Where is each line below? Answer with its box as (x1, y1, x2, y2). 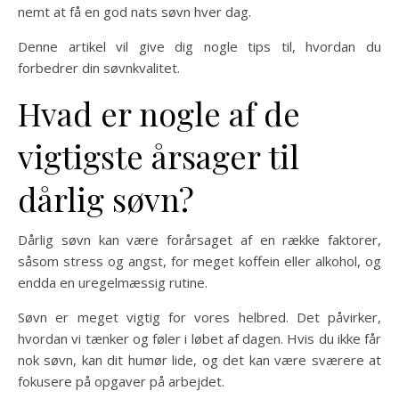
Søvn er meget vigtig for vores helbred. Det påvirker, (18, 307, 381, 326)
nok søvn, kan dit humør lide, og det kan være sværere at (18, 350, 381, 369)
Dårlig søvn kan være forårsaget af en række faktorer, (18, 230, 381, 248)
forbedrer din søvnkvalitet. (18, 58, 180, 77)
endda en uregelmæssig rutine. (18, 273, 208, 291)
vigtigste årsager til (18, 134, 299, 177)
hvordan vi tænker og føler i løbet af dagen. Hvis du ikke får (18, 329, 381, 347)
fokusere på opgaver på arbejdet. (18, 371, 224, 390)
